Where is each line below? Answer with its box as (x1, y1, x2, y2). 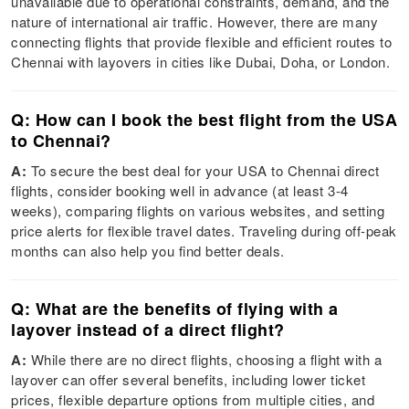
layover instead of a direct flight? (11, 317, 285, 341)
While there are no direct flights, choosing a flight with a (26, 349, 383, 369)
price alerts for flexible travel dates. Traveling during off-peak (11, 220, 397, 240)
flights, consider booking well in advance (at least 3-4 (11, 180, 349, 200)
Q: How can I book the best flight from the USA (11, 107, 398, 131)
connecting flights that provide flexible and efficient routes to (11, 31, 393, 51)
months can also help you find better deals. (11, 240, 285, 260)
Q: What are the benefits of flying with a (11, 296, 339, 320)
